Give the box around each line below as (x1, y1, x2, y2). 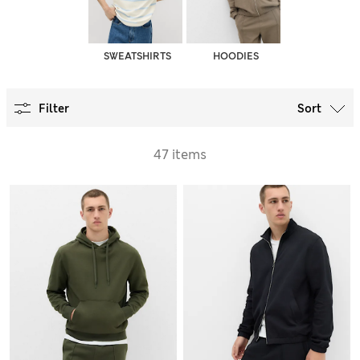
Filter (39, 100, 69, 116)
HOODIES (212, 49, 259, 63)
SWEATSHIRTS (103, 49, 171, 63)
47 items (153, 145, 207, 163)
